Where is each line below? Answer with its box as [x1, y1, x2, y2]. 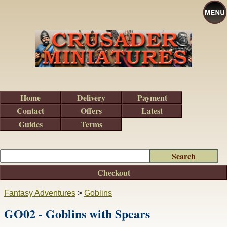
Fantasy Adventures [4, 188, 75, 197]
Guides [18, 118, 43, 130]
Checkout [97, 167, 130, 178]
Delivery [77, 92, 105, 103]
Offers [81, 105, 102, 117]
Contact [17, 105, 44, 117]
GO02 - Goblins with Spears [4, 205, 150, 222]
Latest [141, 105, 163, 117]
